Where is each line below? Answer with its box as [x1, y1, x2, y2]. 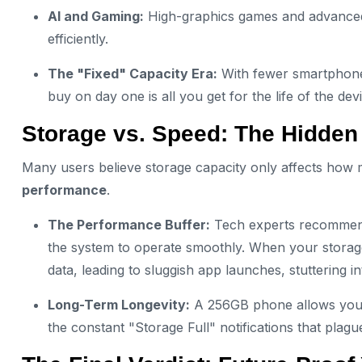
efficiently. [48, 31, 108, 48]
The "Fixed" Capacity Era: [48, 65, 217, 82]
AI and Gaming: [48, 8, 144, 25]
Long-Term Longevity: [48, 297, 190, 314]
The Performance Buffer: [48, 217, 210, 234]
